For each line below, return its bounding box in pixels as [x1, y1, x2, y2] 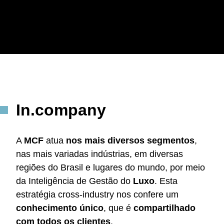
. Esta [154, 175, 177, 186]
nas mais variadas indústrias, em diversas [16, 148, 183, 159]
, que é [103, 202, 133, 213]
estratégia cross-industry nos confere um [16, 189, 178, 199]
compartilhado [133, 202, 195, 213]
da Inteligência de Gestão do [16, 175, 133, 186]
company [35, 100, 106, 119]
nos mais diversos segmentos [66, 135, 194, 145]
